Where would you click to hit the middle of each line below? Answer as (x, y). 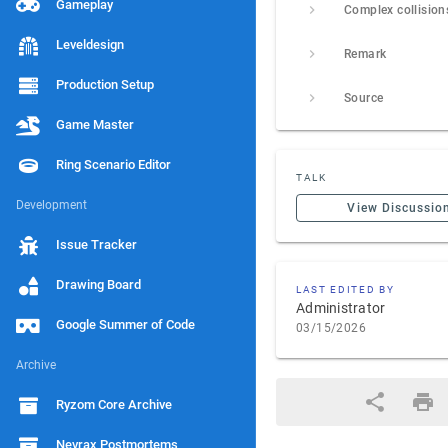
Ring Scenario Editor (113, 164)
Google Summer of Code (125, 324)
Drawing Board (98, 284)
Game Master (95, 124)
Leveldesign (90, 44)
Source (364, 98)
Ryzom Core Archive (114, 404)
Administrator (341, 308)
